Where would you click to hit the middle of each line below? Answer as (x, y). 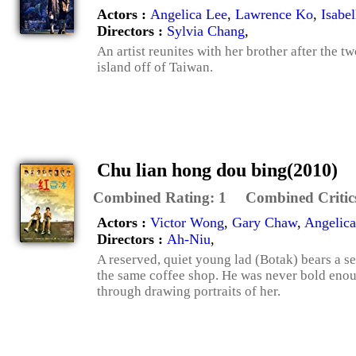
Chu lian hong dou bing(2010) (217, 170)
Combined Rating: (156, 197)
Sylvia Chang (206, 31)
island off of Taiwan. (155, 67)
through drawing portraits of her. (189, 291)
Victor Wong (187, 222)
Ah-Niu (189, 239)
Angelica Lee (189, 14)
